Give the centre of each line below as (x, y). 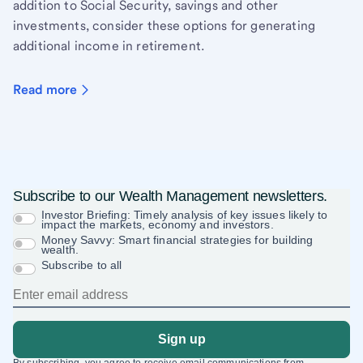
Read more (45, 90)
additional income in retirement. (109, 46)
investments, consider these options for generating (164, 26)
